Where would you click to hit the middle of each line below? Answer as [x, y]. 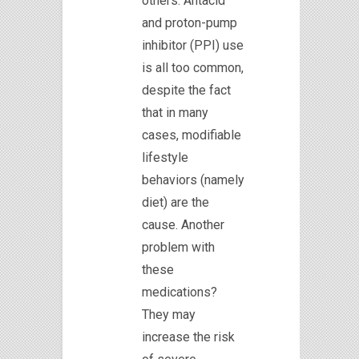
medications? [179, 292]
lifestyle [165, 157]
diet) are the [175, 202]
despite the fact [186, 90]
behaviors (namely [193, 179]
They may [169, 314]
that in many [175, 112]
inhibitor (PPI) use [193, 45]
